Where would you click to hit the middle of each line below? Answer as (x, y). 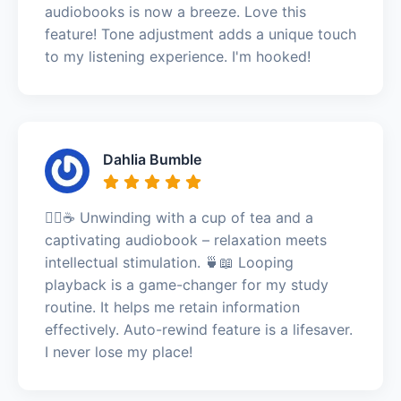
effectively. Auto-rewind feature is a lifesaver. (199, 329)
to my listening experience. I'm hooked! (178, 56)
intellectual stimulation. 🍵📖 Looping (169, 262)
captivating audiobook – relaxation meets (186, 239)
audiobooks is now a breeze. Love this (175, 11)
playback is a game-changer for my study (187, 284)
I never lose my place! (119, 351)
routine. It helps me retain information (172, 307)
